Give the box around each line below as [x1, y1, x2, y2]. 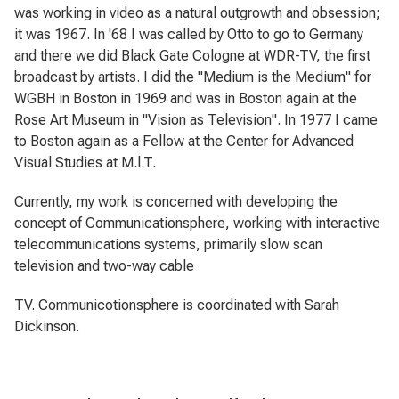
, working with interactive [225, 215, 380, 232]
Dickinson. [14, 318, 79, 335]
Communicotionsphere [38, 297, 179, 313]
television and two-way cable [14, 257, 194, 274]
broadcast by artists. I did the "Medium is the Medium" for [14, 69, 371, 85]
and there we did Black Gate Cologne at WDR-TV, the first [14, 47, 370, 64]
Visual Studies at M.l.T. [14, 154, 156, 171]
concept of [14, 215, 85, 232]
